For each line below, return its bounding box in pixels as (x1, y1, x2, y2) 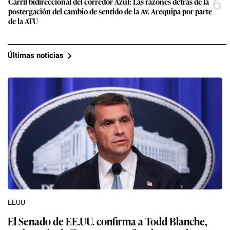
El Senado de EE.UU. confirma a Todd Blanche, (8, 213, 207, 228)
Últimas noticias (8, 51, 64, 61)
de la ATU (8, 15, 38, 26)
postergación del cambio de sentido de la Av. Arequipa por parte (8, 5, 212, 16)
